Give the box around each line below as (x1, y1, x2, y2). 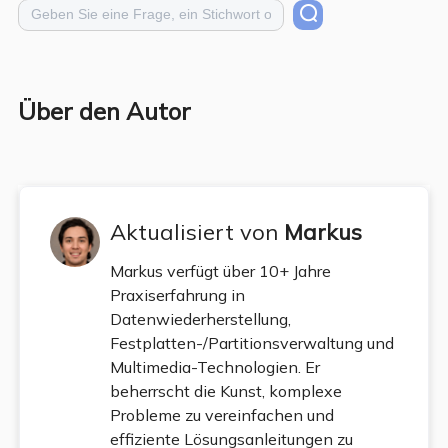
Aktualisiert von (109, 217, 284, 246)
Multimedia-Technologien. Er (109, 356, 320, 377)
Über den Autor (17, 95, 191, 126)
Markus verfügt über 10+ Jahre (109, 260, 331, 281)
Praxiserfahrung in (109, 284, 245, 305)
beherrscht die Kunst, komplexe (109, 380, 342, 401)
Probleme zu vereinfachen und (109, 404, 334, 425)
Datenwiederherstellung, (109, 308, 291, 329)
